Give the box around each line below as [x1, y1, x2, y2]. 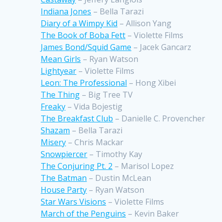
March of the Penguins [41, 208, 126, 220]
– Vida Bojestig [65, 101, 123, 112]
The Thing [41, 89, 80, 101]
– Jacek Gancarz [131, 42, 192, 53]
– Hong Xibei [127, 77, 176, 89]
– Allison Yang [117, 18, 172, 29]
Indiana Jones [41, 6, 92, 17]
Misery [41, 137, 66, 148]
